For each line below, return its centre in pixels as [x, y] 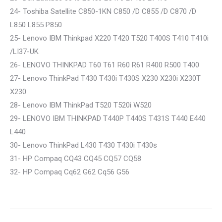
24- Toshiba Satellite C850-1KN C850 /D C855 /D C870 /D [103, 11]
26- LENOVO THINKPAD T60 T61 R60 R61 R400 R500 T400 [105, 65]
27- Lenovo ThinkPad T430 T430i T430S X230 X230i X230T [105, 78]
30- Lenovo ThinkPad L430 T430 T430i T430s [83, 145]
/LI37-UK [24, 52]
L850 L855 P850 [36, 25]
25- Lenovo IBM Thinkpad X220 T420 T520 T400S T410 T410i [109, 38]
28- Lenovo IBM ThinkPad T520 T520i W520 [81, 105]
